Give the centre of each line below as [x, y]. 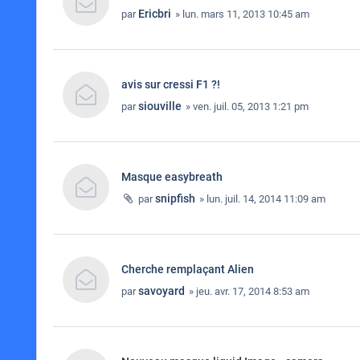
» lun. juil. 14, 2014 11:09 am [261, 199]
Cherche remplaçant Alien [188, 269]
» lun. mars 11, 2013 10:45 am [241, 14]
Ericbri [155, 14]
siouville [160, 106]
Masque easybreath [172, 177]
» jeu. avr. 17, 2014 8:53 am [248, 291]
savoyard [162, 291]
